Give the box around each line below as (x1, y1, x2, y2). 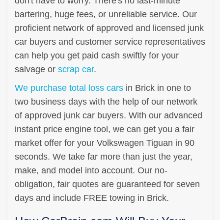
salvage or (15, 64, 58, 74)
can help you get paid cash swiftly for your (15, 50, 179, 60)
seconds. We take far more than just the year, (15, 151, 192, 162)
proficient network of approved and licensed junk (15, 23, 204, 33)
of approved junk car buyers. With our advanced (15, 110, 202, 120)
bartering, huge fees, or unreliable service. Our (15, 9, 197, 19)
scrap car (58, 64, 94, 74)
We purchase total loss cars (15, 82, 123, 93)
